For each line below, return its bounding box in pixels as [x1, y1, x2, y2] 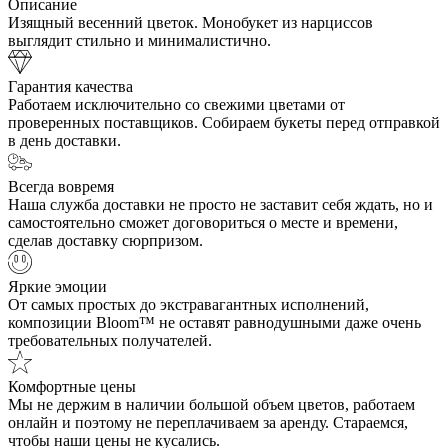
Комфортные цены [8, 378, 136, 396]
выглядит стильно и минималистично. [8, 32, 271, 50]
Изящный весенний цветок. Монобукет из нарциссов [8, 14, 373, 32]
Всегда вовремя [8, 178, 114, 196]
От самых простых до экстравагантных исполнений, [8, 296, 369, 314]
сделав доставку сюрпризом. [8, 232, 203, 250]
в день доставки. [8, 132, 121, 150]
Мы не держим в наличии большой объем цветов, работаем [8, 396, 415, 414]
